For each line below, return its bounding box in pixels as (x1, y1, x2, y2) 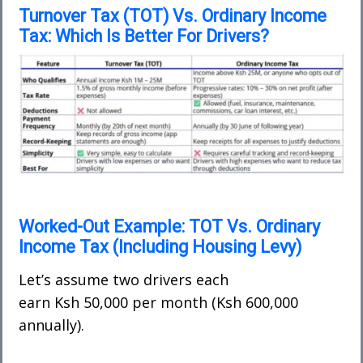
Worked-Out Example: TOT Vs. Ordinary (19, 216, 320, 237)
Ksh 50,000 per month (54, 292, 207, 312)
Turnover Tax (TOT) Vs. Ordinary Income (19, 6, 327, 27)
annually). (19, 314, 84, 335)
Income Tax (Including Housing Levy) (19, 236, 301, 257)
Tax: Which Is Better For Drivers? (19, 26, 269, 47)
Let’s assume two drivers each (19, 269, 228, 289)
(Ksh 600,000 (207, 292, 298, 312)
